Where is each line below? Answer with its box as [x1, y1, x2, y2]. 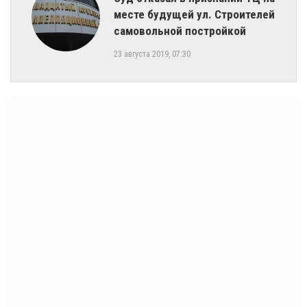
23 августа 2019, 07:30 [114, 49, 191, 60]
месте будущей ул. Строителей [114, 8, 275, 22]
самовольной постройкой [114, 24, 246, 38]
